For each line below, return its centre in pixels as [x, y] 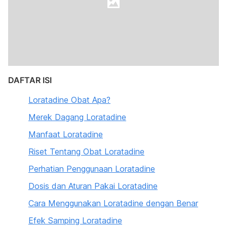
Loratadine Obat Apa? [69, 100]
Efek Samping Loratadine [75, 220]
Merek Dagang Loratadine [77, 117]
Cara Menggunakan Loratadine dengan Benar [113, 203]
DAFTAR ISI [30, 80]
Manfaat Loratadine [66, 134]
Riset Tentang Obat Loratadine [86, 152]
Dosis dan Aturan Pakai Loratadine [93, 186]
